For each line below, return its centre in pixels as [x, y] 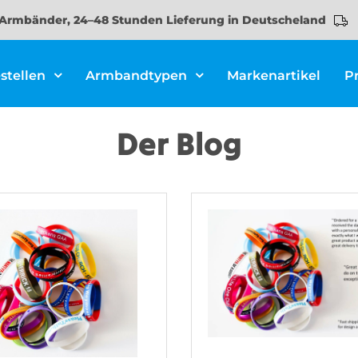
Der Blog [179, 143]
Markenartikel [274, 76]
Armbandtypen [136, 76]
